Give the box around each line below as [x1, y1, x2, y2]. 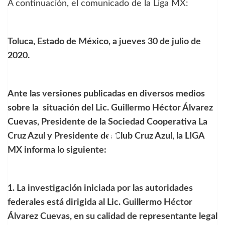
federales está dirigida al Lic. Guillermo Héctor [8, 197, 192, 207]
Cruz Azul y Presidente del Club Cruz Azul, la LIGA [8, 131, 204, 141]
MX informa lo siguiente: [8, 145, 106, 155]
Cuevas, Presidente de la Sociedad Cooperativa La [8, 117, 207, 127]
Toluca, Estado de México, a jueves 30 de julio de [8, 37, 201, 46]
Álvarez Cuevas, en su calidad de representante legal [8, 211, 217, 221]
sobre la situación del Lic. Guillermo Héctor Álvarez [8, 103, 213, 113]
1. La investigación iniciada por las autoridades [8, 183, 193, 193]
